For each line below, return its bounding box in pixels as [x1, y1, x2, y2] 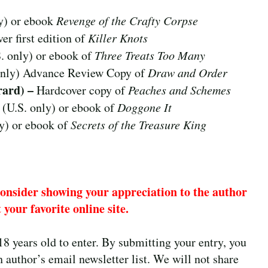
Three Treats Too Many [94, 47, 205, 63]
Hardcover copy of [36, 81, 128, 98]
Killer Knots [88, 29, 148, 45]
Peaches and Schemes [127, 81, 231, 98]
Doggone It [117, 99, 172, 115]
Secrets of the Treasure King [71, 116, 207, 132]
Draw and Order [147, 64, 227, 80]
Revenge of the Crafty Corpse [56, 12, 199, 28]
